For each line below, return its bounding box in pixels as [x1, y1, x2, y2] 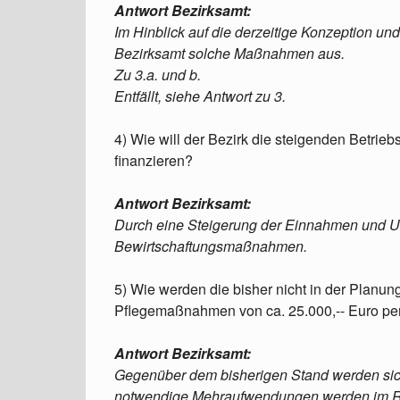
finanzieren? [114, 150, 193, 171]
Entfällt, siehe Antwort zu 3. [114, 86, 286, 106]
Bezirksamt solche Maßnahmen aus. [114, 43, 345, 63]
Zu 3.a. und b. [114, 64, 201, 85]
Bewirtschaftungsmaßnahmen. [114, 236, 307, 256]
